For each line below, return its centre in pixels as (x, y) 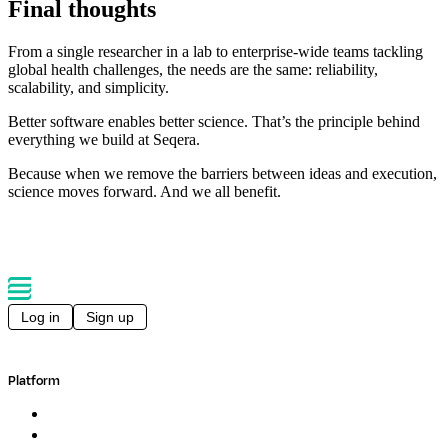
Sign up (110, 317)
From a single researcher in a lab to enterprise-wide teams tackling (215, 52)
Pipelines (69, 436)
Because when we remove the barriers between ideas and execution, (222, 174)
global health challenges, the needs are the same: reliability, (193, 70)
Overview (71, 415)
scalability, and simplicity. (88, 88)
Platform (34, 381)
